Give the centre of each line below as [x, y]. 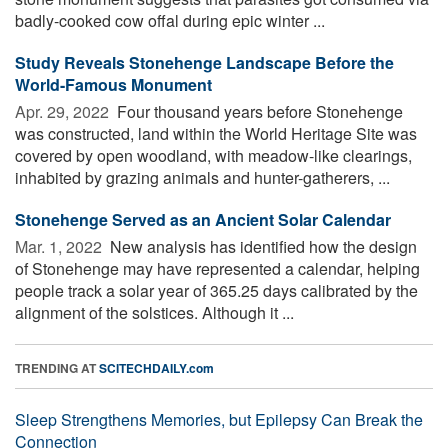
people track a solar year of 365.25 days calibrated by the [216, 290]
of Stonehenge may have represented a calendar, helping [217, 268]
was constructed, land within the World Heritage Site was [216, 133]
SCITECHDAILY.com [156, 367]
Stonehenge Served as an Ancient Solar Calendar [203, 219]
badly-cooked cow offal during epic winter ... [170, 20]
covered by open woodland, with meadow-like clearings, [213, 155]
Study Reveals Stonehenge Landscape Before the [204, 62]
